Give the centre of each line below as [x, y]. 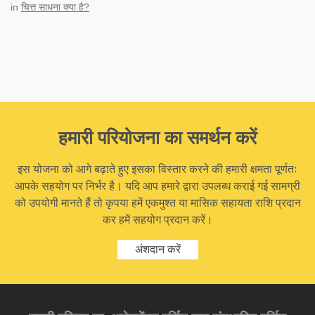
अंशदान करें [157, 249]
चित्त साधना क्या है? [55, 7]
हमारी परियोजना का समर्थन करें [157, 138]
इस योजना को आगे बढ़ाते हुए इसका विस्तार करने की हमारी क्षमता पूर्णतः [157, 169]
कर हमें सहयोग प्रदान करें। [157, 220]
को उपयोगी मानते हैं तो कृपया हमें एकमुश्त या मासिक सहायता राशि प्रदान [157, 203]
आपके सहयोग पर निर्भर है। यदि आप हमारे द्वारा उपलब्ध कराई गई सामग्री [157, 186]
